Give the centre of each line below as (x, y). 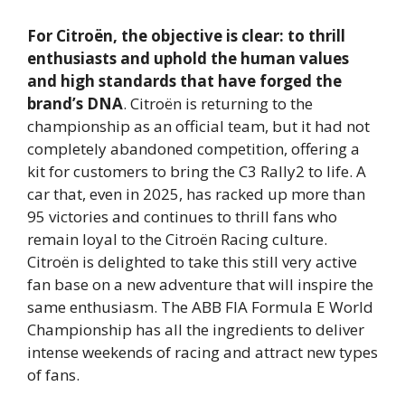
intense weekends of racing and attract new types (202, 353)
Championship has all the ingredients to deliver (196, 330)
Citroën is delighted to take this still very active (192, 262)
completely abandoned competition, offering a (193, 149)
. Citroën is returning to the (218, 104)
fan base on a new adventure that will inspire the (200, 285)
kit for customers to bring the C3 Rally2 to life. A (197, 172)
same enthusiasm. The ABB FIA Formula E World (200, 307)
